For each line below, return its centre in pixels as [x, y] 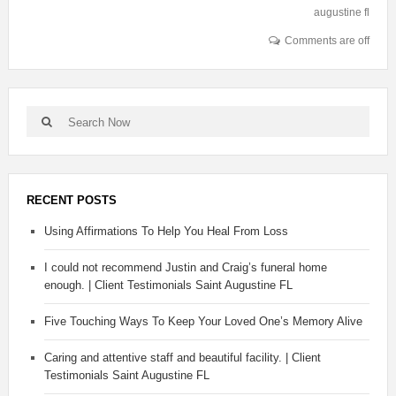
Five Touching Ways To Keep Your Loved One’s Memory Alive [203, 322]
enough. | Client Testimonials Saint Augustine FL [168, 286]
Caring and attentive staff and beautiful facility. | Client [182, 358]
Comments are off [327, 41]
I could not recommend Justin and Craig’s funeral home [185, 268]
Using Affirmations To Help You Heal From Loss [166, 232]
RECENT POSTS [71, 201]
